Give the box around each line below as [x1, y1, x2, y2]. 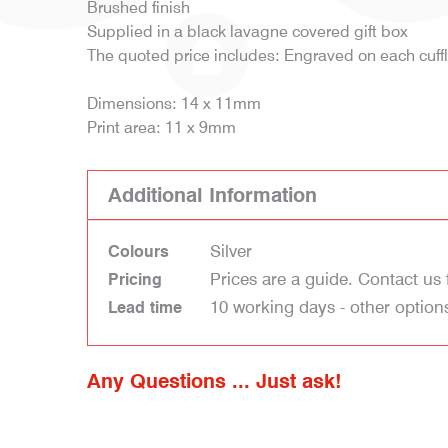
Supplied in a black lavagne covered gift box [87, 22, 408, 41]
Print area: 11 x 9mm [87, 118, 236, 137]
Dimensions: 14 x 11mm [87, 94, 261, 113]
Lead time [108, 298, 182, 317]
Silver [210, 241, 252, 261]
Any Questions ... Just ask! [87, 369, 342, 393]
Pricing [108, 270, 162, 289]
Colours [108, 242, 169, 261]
